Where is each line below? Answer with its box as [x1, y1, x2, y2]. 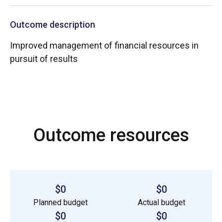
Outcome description [10, 19, 95, 30]
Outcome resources [33, 124, 189, 146]
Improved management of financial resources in [10, 40, 199, 51]
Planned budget [33, 197, 88, 207]
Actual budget [138, 197, 185, 207]
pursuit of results [10, 53, 78, 64]
